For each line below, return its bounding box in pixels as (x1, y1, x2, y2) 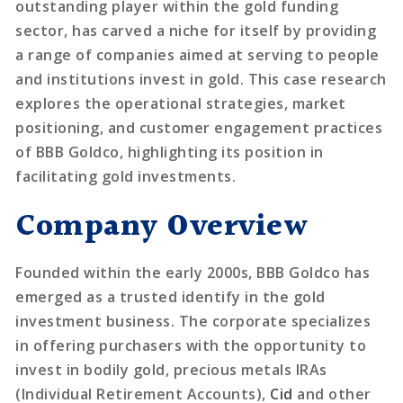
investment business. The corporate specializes (15, 310, 372, 331)
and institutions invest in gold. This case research (15, 68, 387, 89)
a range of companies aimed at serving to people (15, 44, 380, 65)
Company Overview (15, 202, 309, 252)
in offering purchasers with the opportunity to (15, 335, 367, 355)
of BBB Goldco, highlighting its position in (15, 141, 324, 162)
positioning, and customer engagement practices (15, 117, 383, 138)
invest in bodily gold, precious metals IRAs (15, 359, 327, 380)
